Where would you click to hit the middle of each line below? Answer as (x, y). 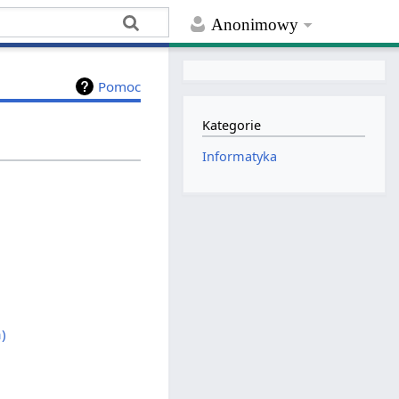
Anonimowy (255, 25)
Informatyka (240, 157)
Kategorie (232, 126)
